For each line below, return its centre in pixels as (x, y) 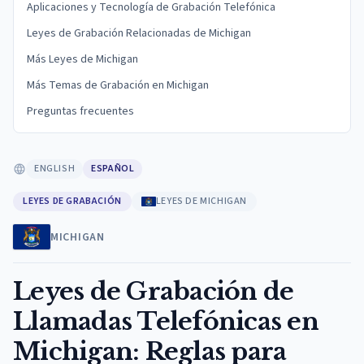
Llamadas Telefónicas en (166, 321)
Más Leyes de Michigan (82, 59)
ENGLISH (55, 169)
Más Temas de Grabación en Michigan (118, 85)
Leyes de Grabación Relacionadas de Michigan (139, 33)
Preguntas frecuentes (80, 111)
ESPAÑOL (113, 169)
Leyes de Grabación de (154, 291)
